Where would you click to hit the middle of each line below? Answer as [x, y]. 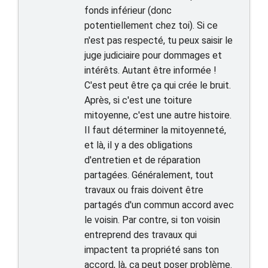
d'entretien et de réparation [142, 160]
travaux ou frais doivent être [144, 190]
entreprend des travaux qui [141, 235]
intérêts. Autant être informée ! [150, 70]
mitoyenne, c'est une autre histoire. [158, 115]
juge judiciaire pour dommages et [153, 55]
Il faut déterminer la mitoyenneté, [155, 130]
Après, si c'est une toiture [138, 100]
